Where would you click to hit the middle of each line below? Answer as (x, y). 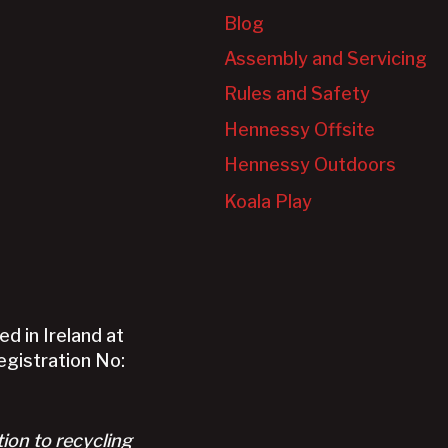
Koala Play (268, 201)
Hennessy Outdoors (310, 165)
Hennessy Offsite (299, 130)
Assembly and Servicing (325, 59)
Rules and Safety (297, 94)
